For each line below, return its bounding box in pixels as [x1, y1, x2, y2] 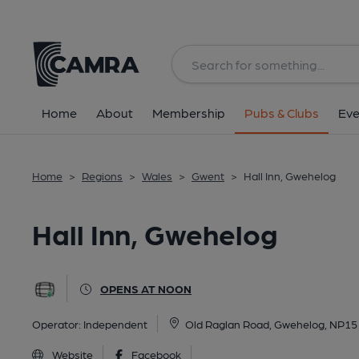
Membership [152, 105, 225, 120]
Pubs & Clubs [244, 105, 319, 120]
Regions [82, 169, 123, 182]
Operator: [32, 317, 83, 330]
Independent [83, 317, 147, 330]
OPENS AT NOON [100, 282, 192, 295]
